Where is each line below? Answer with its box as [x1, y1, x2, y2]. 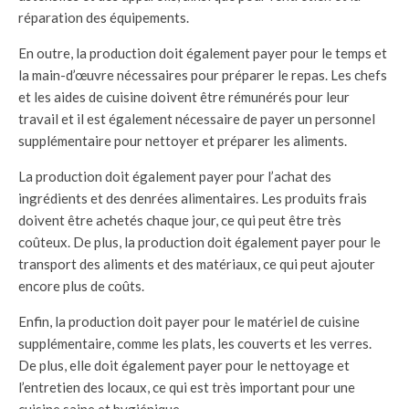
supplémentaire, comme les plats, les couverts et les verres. [18, 334, 372, 351]
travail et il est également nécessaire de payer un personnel [18, 110, 375, 127]
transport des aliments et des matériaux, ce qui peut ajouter [18, 255, 375, 272]
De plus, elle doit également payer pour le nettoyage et [18, 356, 350, 373]
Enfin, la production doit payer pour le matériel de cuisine [18, 312, 360, 330]
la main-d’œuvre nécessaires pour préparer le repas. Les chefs [18, 66, 387, 83]
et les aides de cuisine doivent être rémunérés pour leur [18, 88, 350, 105]
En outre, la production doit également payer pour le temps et [18, 44, 387, 61]
